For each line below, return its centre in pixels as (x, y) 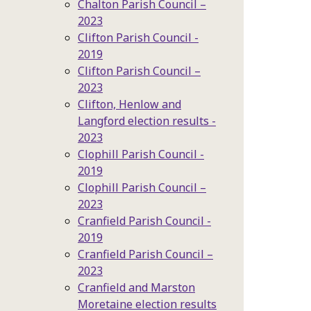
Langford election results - (147, 121)
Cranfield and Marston (136, 287)
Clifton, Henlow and (129, 104)
